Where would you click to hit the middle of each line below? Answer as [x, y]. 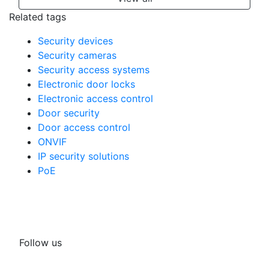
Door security [69, 113]
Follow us [41, 242]
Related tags [38, 17]
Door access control [84, 127]
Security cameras [77, 55]
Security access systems [94, 69]
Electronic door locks [86, 84]
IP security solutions [83, 156]
